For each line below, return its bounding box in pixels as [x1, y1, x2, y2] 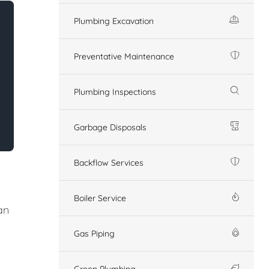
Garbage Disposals [74, 121, 147, 133]
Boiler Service [74, 192, 126, 204]
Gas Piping [74, 228, 115, 239]
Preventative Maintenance [74, 50, 174, 62]
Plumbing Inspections [74, 86, 156, 97]
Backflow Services [74, 157, 144, 168]
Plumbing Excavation [74, 15, 154, 26]
